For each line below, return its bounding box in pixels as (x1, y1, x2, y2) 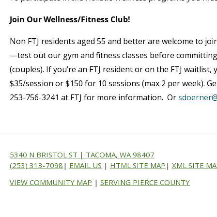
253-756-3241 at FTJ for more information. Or (10, 92, 178, 103)
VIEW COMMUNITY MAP (10, 177, 92, 187)
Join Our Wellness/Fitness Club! (10, 14, 130, 25)
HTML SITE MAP (110, 160, 166, 170)
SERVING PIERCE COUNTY (100, 177, 190, 187)
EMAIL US (69, 160, 102, 170)
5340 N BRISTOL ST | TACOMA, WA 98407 (10, 150, 155, 159)
